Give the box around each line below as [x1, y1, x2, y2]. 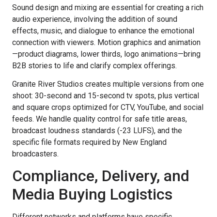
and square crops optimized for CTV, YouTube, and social [12, 102, 203, 112]
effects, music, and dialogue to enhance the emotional [12, 26, 194, 35]
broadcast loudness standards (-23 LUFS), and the [12, 125, 182, 135]
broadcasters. [12, 149, 59, 158]
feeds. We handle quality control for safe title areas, [12, 114, 187, 124]
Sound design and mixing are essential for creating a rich [12, 2, 203, 12]
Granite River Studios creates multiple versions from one [12, 79, 204, 89]
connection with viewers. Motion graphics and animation [12, 37, 201, 47]
